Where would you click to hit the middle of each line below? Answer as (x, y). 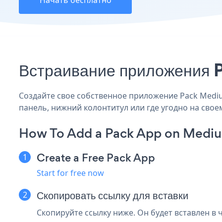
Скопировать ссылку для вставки (112, 195)
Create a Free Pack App (96, 158)
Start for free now (70, 173)
